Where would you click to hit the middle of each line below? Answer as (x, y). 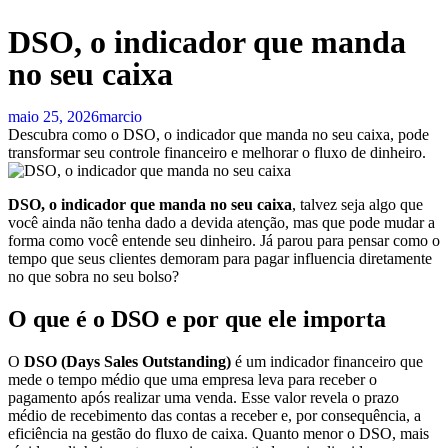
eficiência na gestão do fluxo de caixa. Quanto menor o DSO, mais (218, 433)
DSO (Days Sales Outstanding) (127, 361)
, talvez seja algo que (357, 204)
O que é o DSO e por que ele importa (197, 318)
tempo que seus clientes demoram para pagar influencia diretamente (220, 258)
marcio (120, 116)
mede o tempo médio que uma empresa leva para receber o (192, 379)
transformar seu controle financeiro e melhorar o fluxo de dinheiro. (217, 152)
